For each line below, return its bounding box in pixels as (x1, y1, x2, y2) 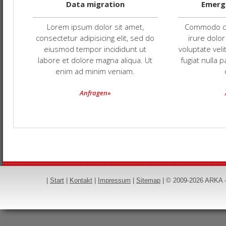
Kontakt (70, 177, 92, 184)
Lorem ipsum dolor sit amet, (47, 22, 144, 32)
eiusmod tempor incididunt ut (44, 44, 147, 54)
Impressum (98, 177, 131, 184)
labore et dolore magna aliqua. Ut (38, 55, 153, 65)
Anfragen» (80, 88, 111, 97)
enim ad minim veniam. (55, 66, 135, 76)
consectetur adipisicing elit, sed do (36, 33, 155, 43)
